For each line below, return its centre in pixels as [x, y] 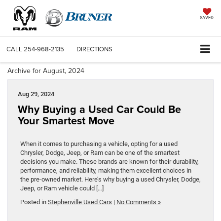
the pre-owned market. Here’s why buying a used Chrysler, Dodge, [110, 180]
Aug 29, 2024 [36, 94]
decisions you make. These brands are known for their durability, [110, 162]
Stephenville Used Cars [80, 202]
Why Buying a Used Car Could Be [99, 110]
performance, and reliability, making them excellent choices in [106, 171]
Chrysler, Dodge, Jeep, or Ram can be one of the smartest [100, 153]
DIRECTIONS [94, 49]
